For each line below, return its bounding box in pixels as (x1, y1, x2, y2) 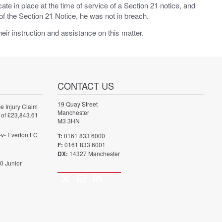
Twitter (58, 173, 76, 182)
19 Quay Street (57, 100, 98, 109)
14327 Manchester (69, 149, 120, 158)
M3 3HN (57, 116, 80, 125)
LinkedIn (90, 173, 114, 182)
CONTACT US (57, 79, 114, 93)
